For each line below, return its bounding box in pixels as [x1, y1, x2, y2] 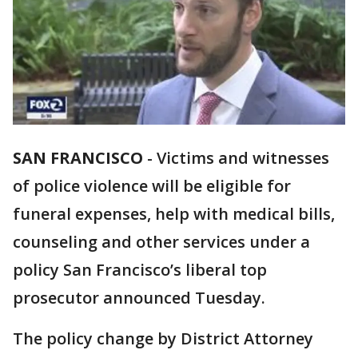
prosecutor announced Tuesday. [13, 287, 265, 309]
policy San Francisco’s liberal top [13, 259, 267, 281]
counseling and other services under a [13, 231, 310, 253]
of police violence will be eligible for [13, 175, 291, 197]
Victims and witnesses [157, 147, 329, 169]
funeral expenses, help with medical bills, [13, 203, 335, 225]
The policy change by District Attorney [13, 328, 313, 350]
